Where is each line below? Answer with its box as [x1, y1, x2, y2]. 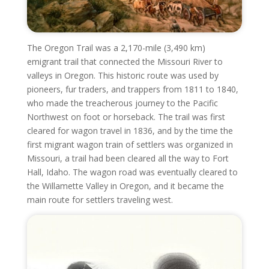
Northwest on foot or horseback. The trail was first [26, 111, 225, 123]
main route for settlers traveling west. [26, 194, 173, 206]
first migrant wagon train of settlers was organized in [26, 139, 233, 151]
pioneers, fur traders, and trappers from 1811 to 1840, [26, 83, 238, 95]
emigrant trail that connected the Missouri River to [26, 56, 223, 68]
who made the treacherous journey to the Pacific [26, 97, 218, 109]
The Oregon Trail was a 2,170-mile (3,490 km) [26, 42, 205, 54]
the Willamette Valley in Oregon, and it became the [26, 180, 224, 192]
